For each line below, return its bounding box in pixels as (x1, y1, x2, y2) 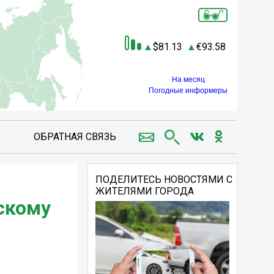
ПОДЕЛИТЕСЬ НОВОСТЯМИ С (95, 174, 233, 185)
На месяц (171, 75, 205, 84)
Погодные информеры (149, 86, 228, 95)
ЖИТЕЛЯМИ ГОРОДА (95, 185, 194, 197)
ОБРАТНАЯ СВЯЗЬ (33, 131, 116, 143)
